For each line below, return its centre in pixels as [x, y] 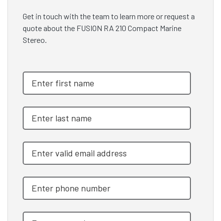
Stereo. [35, 40]
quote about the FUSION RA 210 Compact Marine [102, 28]
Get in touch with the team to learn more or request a [109, 16]
